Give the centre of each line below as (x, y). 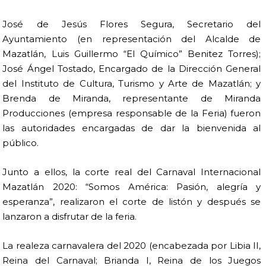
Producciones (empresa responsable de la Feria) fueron (132, 113)
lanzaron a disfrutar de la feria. (70, 216)
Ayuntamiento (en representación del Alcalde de (132, 39)
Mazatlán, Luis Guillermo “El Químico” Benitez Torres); (132, 54)
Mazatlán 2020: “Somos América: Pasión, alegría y (132, 186)
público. (21, 143)
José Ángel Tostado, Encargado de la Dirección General (132, 69)
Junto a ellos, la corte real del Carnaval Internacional (132, 172)
